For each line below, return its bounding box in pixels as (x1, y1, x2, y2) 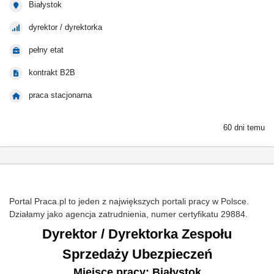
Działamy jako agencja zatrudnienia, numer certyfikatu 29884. (9, 209, 248, 219)
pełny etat (29, 45, 64, 54)
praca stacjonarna (29, 91, 92, 100)
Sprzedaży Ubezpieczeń (62, 246, 212, 262)
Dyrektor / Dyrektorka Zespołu (42, 226, 232, 242)
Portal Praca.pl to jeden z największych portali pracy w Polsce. (9, 196, 249, 206)
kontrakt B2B (29, 68, 75, 77)
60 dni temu (223, 123, 265, 132)
